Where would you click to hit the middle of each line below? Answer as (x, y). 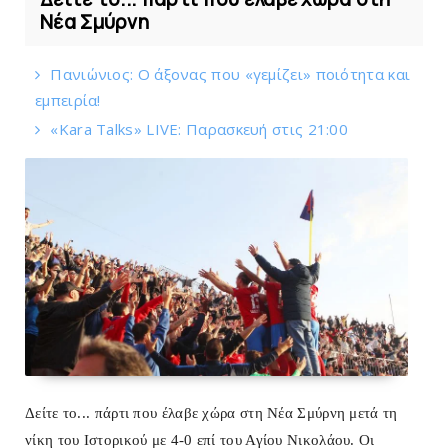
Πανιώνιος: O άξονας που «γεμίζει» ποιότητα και (230, 73)
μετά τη (371, 412)
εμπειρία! (68, 99)
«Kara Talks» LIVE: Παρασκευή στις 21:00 (199, 128)
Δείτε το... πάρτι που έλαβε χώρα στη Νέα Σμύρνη (185, 412)
